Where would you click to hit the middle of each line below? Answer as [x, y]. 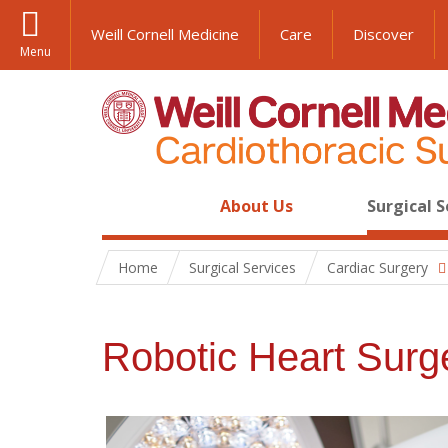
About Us [256, 206]
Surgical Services [242, 267]
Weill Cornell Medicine [165, 34]
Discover [383, 34]
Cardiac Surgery [377, 267]
